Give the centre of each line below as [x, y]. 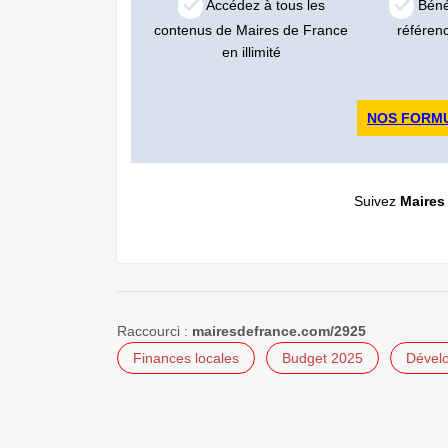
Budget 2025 [322, 357]
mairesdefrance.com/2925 [279, 330]
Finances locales [186, 357]
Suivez [376, 200]
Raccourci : [154, 330]
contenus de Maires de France [251, 29]
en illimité [251, 51]
